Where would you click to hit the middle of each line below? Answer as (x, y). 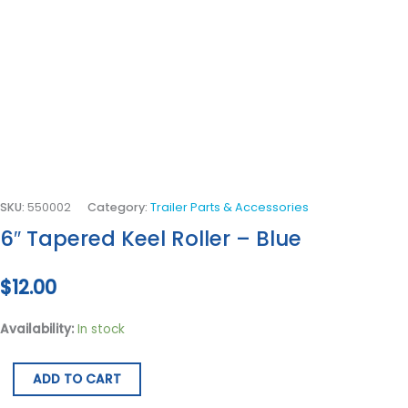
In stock (101, 330)
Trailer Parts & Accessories (229, 207)
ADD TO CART (76, 380)
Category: (119, 207)
